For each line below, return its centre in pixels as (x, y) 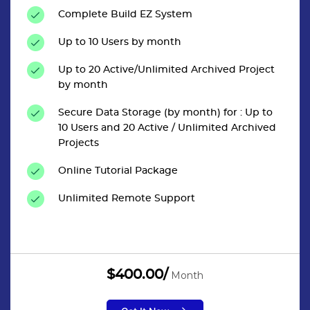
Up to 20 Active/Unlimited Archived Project (166, 70)
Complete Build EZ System (125, 14)
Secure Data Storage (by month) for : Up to (165, 112)
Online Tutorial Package (118, 171)
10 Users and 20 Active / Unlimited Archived (167, 128)
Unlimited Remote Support (127, 198)
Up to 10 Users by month (120, 42)
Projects (79, 143)
